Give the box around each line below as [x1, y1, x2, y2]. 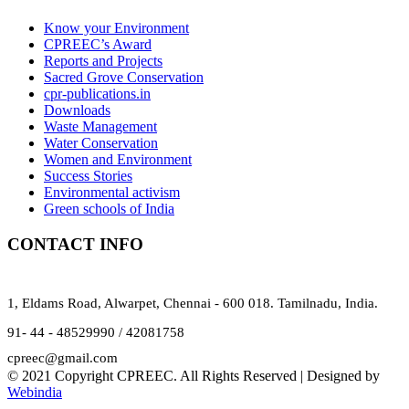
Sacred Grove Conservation [44, 69, 204, 86]
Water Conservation [44, 135, 158, 152]
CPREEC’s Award [44, 37, 152, 53]
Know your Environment [44, 20, 189, 37]
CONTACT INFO [7, 234, 143, 254]
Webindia [7, 383, 62, 400]
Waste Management [44, 119, 157, 135]
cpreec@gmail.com [7, 351, 118, 366]
